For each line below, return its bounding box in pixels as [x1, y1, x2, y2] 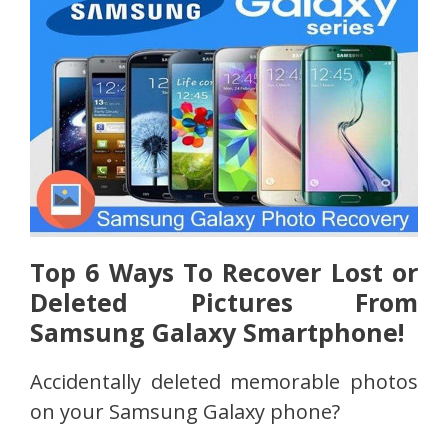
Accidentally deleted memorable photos [30, 367, 418, 395]
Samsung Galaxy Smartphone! [30, 314, 404, 349]
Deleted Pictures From [30, 284, 418, 319]
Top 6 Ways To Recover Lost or [30, 254, 418, 289]
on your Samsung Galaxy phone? [30, 397, 340, 425]
